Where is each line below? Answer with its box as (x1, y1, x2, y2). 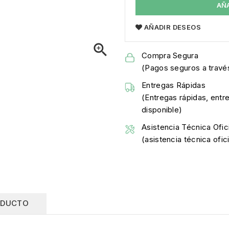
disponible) (142, 104, 182, 114)
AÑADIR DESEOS (144, 22, 201, 31)
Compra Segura (142, 50, 198, 60)
